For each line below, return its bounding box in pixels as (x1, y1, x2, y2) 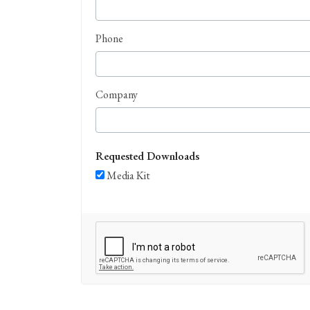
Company (95, 87, 138, 102)
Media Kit (104, 168, 150, 183)
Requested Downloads (95, 149, 199, 164)
